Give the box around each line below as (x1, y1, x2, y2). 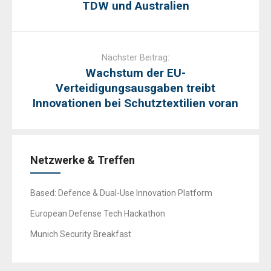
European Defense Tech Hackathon (30, 209, 165, 219)
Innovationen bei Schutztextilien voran (33, 96, 238, 111)
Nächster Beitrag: (102, 53, 169, 64)
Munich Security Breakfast (30, 229, 131, 240)
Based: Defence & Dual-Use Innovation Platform (30, 188, 212, 198)
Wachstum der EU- (85, 66, 186, 80)
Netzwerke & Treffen (30, 154, 135, 167)
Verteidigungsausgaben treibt (56, 81, 215, 96)
